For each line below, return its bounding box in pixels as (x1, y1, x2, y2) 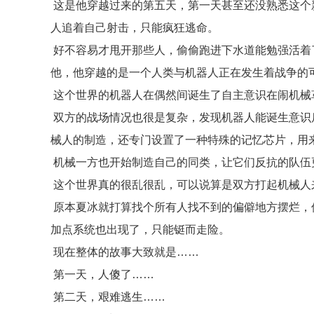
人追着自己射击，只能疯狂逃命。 (50, 22, 219, 34)
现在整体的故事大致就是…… (50, 246, 199, 258)
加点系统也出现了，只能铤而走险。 (50, 224, 230, 235)
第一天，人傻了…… (50, 268, 154, 280)
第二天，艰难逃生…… (50, 291, 165, 303)
